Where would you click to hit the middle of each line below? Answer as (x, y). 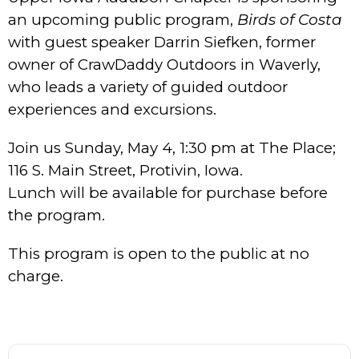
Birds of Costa (290, 19)
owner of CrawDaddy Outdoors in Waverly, (164, 64)
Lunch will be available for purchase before (168, 192)
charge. (36, 276)
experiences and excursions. (112, 109)
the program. (56, 215)
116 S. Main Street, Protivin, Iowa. (125, 170)
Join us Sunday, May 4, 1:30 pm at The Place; (172, 147)
